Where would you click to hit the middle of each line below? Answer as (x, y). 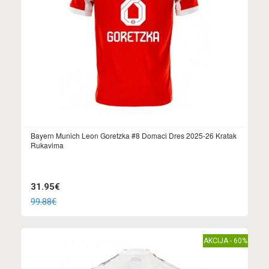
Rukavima (47, 145)
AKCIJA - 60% (225, 240)
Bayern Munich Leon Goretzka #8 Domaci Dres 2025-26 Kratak (134, 135)
